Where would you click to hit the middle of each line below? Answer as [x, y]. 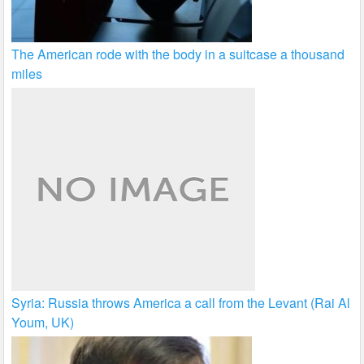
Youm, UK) [43, 323]
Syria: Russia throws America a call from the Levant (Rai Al [181, 303]
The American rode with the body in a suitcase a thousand [178, 54]
